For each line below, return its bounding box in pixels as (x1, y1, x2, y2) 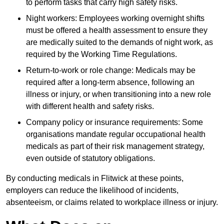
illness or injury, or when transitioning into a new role (26, 90, 211, 99)
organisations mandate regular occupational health (26, 130, 205, 139)
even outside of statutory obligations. (26, 154, 155, 163)
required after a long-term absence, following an (26, 78, 194, 87)
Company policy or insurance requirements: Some (26, 118, 203, 127)
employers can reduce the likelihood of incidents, (6, 186, 178, 195)
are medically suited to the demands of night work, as (26, 38, 213, 47)
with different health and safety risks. (26, 102, 154, 111)
